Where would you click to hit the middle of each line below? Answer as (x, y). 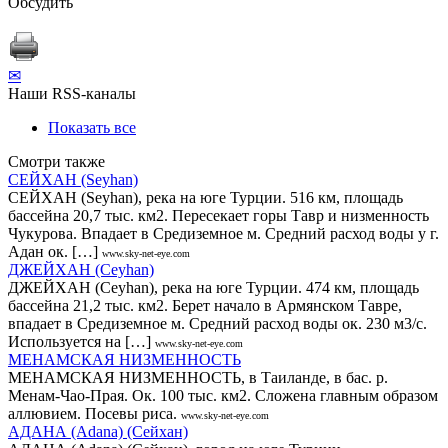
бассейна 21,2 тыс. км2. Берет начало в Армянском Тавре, (205, 305)
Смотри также (56, 161)
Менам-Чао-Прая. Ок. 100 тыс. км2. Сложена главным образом (223, 395)
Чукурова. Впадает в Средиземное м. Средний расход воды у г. (223, 233)
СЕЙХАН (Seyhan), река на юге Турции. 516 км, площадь (205, 197)
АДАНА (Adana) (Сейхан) (98, 431)
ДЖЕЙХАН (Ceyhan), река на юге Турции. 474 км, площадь (213, 287)
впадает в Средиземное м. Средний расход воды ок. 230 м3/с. (217, 323)
